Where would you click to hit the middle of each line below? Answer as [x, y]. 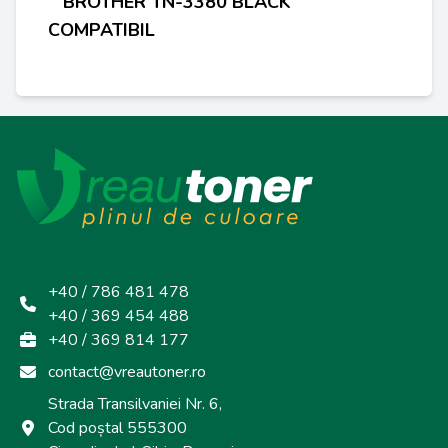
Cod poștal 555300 [117, 428]
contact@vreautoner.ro [127, 372]
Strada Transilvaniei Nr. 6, [135, 404]
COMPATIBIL [101, 30]
